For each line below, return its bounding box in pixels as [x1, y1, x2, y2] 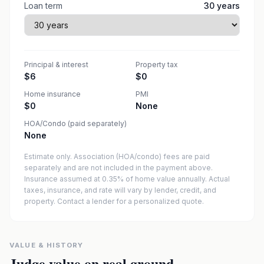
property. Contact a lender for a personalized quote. [24, 197, 204, 206]
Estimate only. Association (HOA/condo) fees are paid [24, 152, 210, 161]
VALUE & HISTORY [9, 241, 84, 249]
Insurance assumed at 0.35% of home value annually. [24, 174, 207, 183]
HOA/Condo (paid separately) [24, 119, 127, 128]
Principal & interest [24, 60, 88, 69]
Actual [209, 174, 230, 183]
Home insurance [24, 90, 81, 98]
